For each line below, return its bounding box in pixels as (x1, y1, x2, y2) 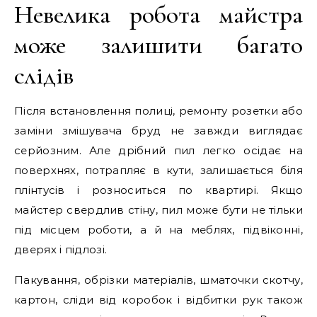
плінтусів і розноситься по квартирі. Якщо (14, 183, 303, 197)
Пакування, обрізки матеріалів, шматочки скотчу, (14, 273, 303, 287)
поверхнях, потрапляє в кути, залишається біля (14, 163, 303, 177)
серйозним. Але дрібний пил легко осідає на (14, 144, 303, 157)
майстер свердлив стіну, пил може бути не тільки (14, 203, 303, 217)
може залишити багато (14, 30, 303, 60)
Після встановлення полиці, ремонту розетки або (14, 104, 303, 117)
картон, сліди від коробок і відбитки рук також (14, 293, 303, 306)
